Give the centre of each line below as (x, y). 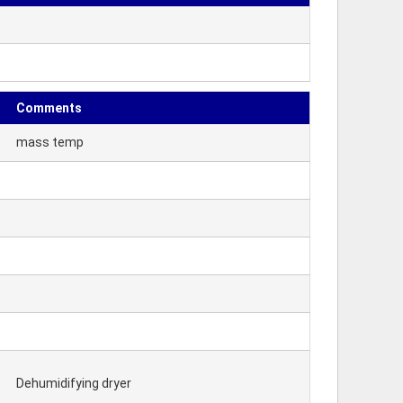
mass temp (50, 142)
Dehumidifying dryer (74, 383)
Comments (49, 108)
